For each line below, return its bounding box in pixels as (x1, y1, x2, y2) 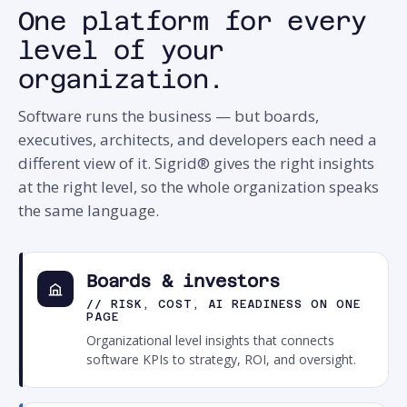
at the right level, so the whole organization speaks (18, 176, 379, 197)
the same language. (18, 200, 159, 221)
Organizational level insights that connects (86, 332, 334, 349)
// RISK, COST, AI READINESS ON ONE (86, 298, 361, 311)
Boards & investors (86, 271, 280, 291)
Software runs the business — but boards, (18, 105, 319, 126)
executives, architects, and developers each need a (18, 129, 377, 150)
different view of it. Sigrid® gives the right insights (18, 153, 374, 174)
